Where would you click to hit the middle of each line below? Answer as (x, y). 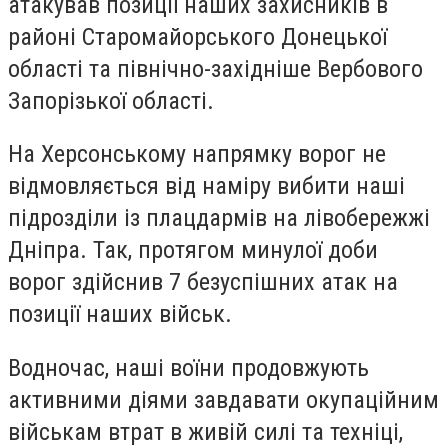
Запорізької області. (111, 100)
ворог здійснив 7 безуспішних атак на (203, 282)
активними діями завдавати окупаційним (223, 399)
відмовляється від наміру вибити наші (206, 186)
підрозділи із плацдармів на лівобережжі (219, 218)
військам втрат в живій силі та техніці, (205, 431)
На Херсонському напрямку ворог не (197, 154)
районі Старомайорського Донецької (197, 36)
